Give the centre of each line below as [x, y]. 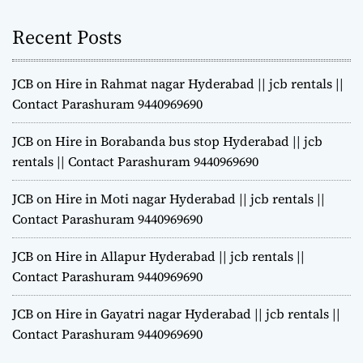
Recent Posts [67, 37]
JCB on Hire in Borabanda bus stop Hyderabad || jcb [167, 141]
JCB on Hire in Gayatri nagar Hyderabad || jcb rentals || [176, 314]
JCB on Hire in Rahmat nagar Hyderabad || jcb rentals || [178, 84]
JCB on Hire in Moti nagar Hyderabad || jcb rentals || [169, 199]
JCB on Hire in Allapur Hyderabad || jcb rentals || [158, 256]
